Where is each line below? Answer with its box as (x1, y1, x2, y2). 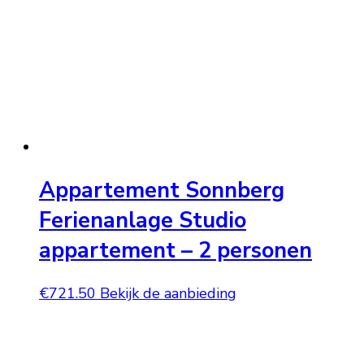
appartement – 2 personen (39, 235, 312, 266)
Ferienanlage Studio (39, 205, 246, 236)
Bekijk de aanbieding (100, 284, 236, 304)
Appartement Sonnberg (39, 175, 284, 206)
